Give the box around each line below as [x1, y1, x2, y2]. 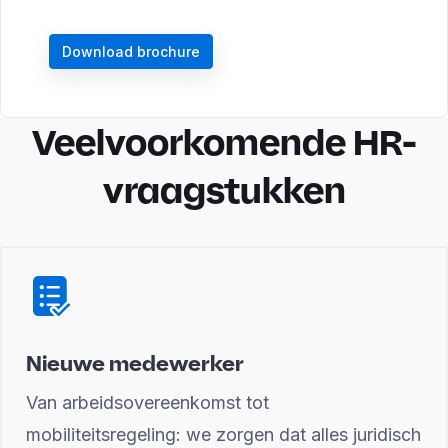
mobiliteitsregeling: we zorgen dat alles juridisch [26, 424, 421, 445]
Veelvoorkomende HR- [31, 119, 417, 165]
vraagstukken [102, 167, 346, 213]
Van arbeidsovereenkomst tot [26, 392, 269, 413]
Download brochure [62, 43, 200, 60]
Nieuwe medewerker [26, 349, 244, 377]
